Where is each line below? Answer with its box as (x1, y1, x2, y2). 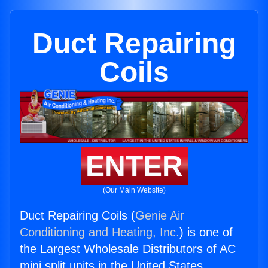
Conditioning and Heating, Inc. (20, 226, 179, 239)
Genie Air (135, 209, 184, 223)
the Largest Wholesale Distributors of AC (20, 242, 236, 256)
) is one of (179, 226, 233, 239)
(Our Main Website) (102, 186, 166, 195)
